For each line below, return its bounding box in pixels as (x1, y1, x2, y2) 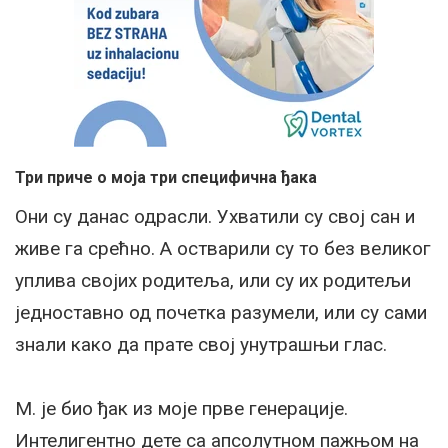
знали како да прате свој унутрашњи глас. (15, 333, 387, 357)
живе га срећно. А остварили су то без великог (15, 237, 431, 261)
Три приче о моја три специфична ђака (15, 168, 317, 188)
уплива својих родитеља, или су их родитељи (15, 269, 411, 293)
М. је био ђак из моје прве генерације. (15, 397, 348, 421)
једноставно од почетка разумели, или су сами (15, 301, 427, 325)
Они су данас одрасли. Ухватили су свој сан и (15, 205, 415, 229)
